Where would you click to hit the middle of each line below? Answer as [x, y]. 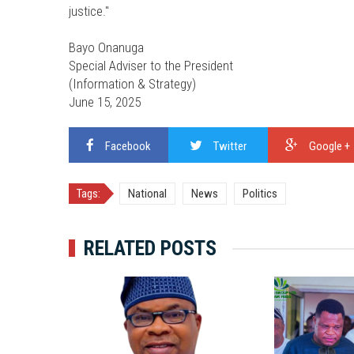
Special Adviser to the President [151, 65]
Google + [329, 146]
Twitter [230, 146]
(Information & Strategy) [132, 83]
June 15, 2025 [105, 102]
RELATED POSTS [150, 248]
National [147, 193]
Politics [260, 193]
